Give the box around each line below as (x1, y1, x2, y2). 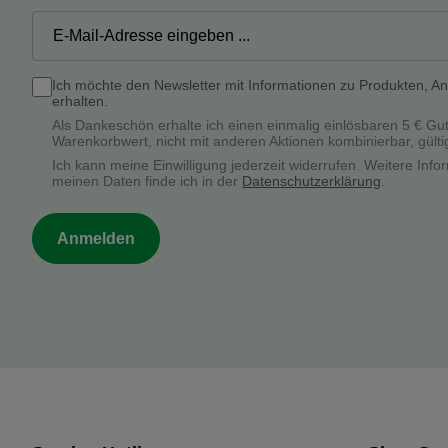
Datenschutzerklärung (242, 173, 381, 190)
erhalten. (52, 93, 108, 110)
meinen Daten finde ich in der (52, 173, 242, 190)
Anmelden (57, 230, 135, 248)
